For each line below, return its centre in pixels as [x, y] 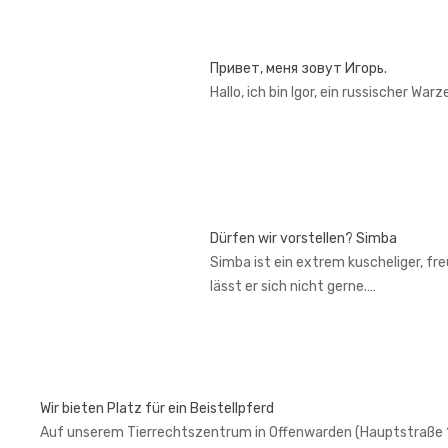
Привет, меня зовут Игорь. [298, 68]
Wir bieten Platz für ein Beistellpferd [157, 408]
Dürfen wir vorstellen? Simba [303, 238]
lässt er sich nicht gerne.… [293, 286]
